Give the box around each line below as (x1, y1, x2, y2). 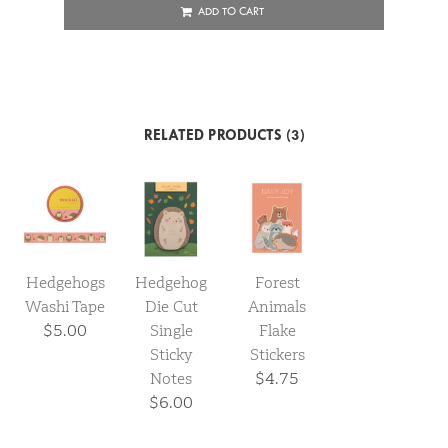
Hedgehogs (25, 272, 105, 292)
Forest (254, 272, 300, 292)
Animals (248, 296, 306, 316)
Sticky (150, 344, 192, 364)
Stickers (249, 344, 305, 364)
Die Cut (144, 296, 198, 316)
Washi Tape (25, 296, 105, 316)
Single (149, 320, 193, 340)
